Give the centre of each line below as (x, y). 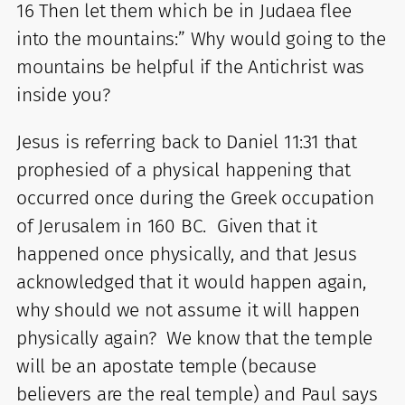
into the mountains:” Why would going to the (201, 38)
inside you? (63, 94)
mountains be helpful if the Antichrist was (191, 66)
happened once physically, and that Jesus (187, 254)
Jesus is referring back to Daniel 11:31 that (187, 141)
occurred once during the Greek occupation (195, 198)
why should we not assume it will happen (188, 310)
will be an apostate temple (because (166, 366)
